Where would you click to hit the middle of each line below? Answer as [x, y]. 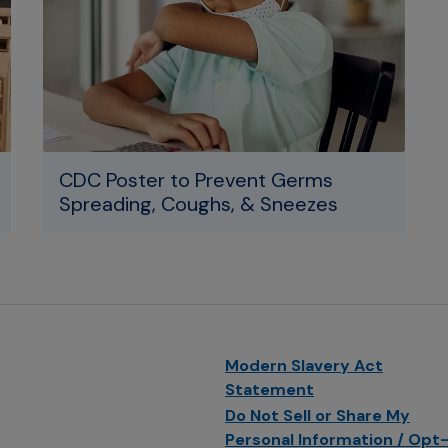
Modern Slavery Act [304, 365]
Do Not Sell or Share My [317, 415]
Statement [269, 389]
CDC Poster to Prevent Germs [195, 180]
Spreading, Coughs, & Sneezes [198, 204]
